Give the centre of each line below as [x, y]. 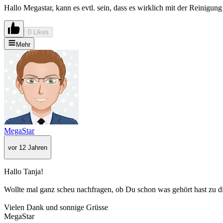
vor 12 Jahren [28, 147]
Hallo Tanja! [24, 172]
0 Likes [38, 32]
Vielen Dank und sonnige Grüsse [56, 208]
